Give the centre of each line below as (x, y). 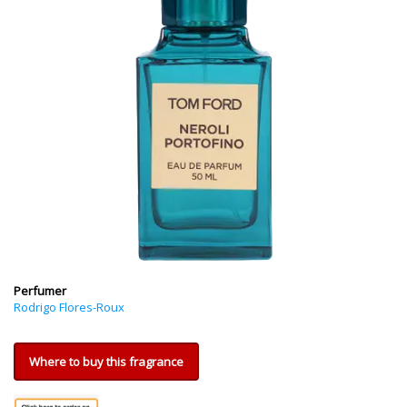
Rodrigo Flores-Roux (69, 307)
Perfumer (40, 291)
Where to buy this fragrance (106, 362)
